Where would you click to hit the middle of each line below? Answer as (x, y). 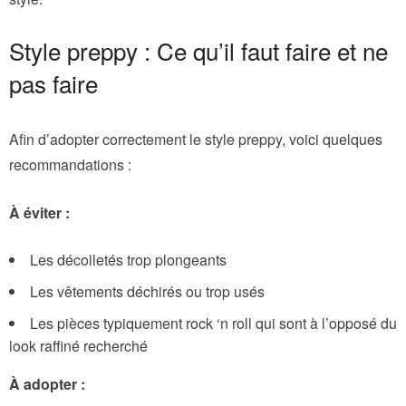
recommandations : (70, 164)
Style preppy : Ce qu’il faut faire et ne (198, 50)
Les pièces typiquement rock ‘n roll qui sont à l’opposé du (213, 323)
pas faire (53, 82)
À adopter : (47, 383)
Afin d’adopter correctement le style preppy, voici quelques (196, 139)
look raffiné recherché (78, 345)
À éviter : (39, 212)
